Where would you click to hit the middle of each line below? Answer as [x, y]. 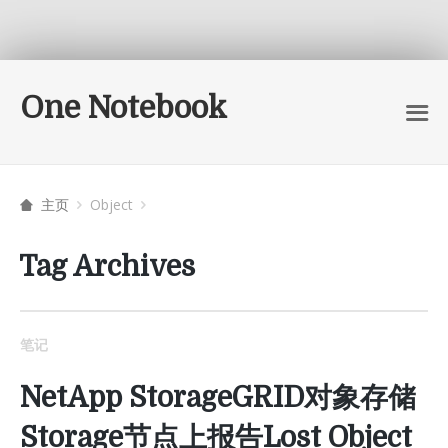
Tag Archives [107, 267]
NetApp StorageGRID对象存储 [218, 398]
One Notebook [123, 108]
